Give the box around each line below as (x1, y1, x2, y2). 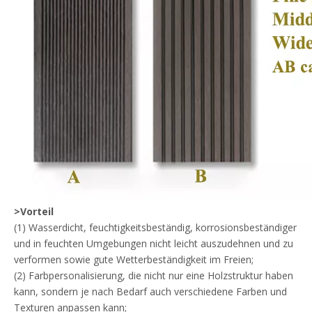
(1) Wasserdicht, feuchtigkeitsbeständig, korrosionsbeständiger (14, 221, 297, 234)
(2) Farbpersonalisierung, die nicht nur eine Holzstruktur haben (14, 269, 293, 282)
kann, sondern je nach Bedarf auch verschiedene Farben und (14, 285, 287, 298)
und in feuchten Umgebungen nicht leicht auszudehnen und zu (14, 237, 293, 250)
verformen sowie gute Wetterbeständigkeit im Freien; (14, 253, 253, 266)
